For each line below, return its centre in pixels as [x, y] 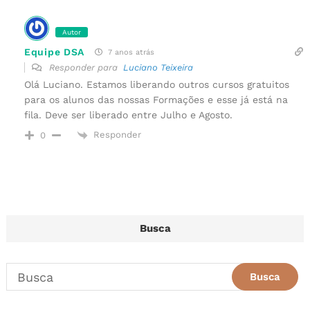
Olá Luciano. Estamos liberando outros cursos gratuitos [157, 85]
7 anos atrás [130, 53]
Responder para [85, 68]
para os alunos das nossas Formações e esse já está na [156, 100]
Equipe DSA [54, 52]
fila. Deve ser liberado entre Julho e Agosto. [128, 115]
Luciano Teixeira [158, 68]
